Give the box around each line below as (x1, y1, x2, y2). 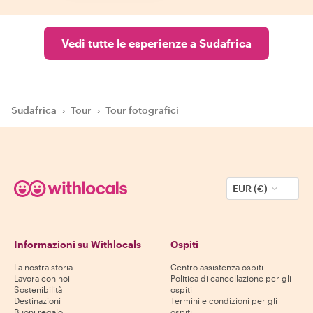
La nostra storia (14, 262, 73, 272)
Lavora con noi (14, 273, 70, 283)
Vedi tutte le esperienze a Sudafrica (61, 36, 252, 50)
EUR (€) (233, 182, 268, 194)
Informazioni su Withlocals (14, 238, 141, 250)
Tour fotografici (105, 104, 179, 116)
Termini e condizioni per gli (170, 296, 277, 305)
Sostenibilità (14, 284, 62, 294)
